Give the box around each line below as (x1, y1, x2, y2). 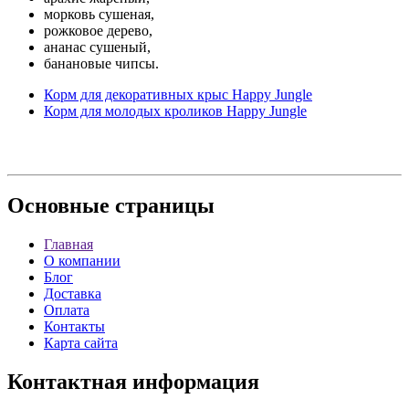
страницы (110, 194, 215, 218)
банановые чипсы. (44, 55, 159, 71)
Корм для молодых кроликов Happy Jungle (44, 102, 307, 119)
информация (127, 370, 259, 394)
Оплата (44, 302, 89, 319)
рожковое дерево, (44, 22, 152, 38)
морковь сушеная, (44, 5, 154, 22)
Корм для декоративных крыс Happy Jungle (44, 86, 312, 102)
